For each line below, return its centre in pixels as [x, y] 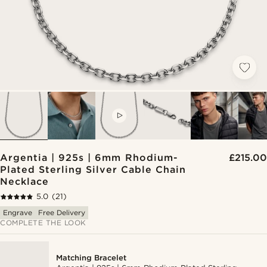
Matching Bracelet [91, 258]
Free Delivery [62, 212]
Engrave [18, 212]
